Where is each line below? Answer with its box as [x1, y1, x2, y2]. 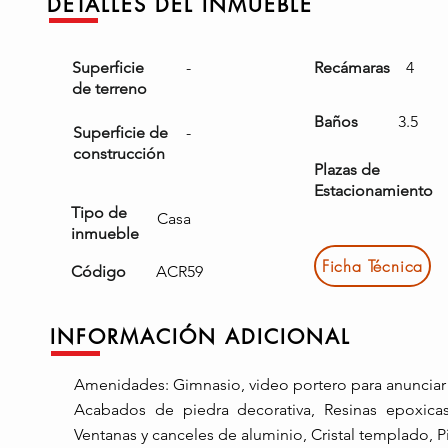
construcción [73, 144, 165, 163]
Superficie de [73, 123, 168, 142]
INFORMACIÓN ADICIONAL [50, 324, 351, 350]
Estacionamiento [314, 181, 433, 200]
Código [71, 262, 126, 281]
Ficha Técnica [321, 255, 424, 277]
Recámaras [314, 58, 390, 77]
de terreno [72, 79, 147, 98]
